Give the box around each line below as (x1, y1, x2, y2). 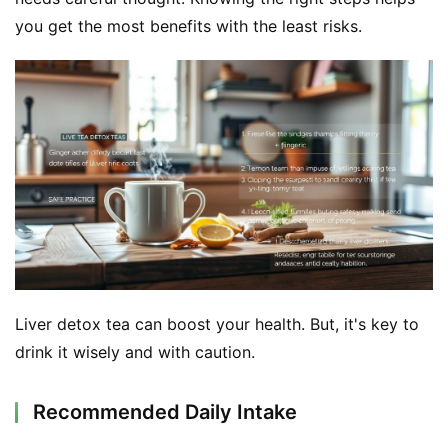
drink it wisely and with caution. (15, 341, 255, 362)
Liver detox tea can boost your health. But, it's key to (15, 313, 419, 334)
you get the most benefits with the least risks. (15, 15, 362, 36)
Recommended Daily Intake (33, 399, 297, 424)
